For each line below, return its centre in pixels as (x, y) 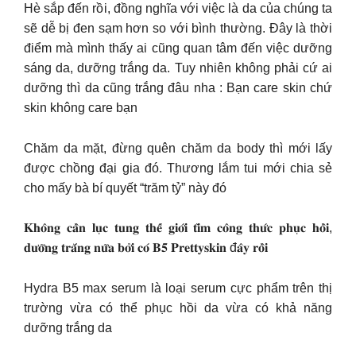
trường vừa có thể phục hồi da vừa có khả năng (178, 308)
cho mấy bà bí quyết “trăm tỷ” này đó (125, 188)
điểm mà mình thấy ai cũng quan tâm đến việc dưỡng (178, 48)
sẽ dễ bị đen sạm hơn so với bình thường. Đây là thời (178, 29)
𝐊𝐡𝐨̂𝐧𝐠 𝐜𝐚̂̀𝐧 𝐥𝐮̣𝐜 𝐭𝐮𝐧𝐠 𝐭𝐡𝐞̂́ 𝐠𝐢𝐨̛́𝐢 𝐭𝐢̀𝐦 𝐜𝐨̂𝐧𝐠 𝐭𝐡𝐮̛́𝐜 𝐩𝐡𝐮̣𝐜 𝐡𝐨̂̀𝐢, (178, 228)
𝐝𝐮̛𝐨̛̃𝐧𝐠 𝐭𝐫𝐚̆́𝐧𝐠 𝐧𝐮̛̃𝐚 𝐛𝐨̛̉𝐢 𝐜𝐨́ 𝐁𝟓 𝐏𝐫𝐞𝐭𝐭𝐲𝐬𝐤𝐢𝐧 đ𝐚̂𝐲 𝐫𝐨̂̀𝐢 (146, 248)
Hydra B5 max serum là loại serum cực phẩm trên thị (178, 288)
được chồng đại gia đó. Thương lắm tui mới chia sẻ (178, 168)
